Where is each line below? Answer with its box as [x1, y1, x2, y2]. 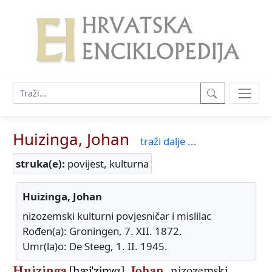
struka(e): [16, 157, 65, 171]
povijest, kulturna [65, 157, 149, 171]
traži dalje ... [140, 134, 197, 149]
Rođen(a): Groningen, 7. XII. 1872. [22, 224, 182, 239]
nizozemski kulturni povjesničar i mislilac [22, 209, 211, 223]
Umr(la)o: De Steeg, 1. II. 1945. [22, 239, 168, 254]
